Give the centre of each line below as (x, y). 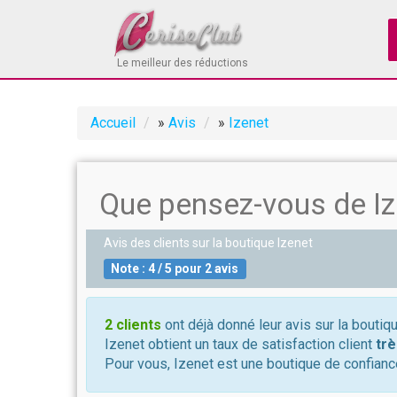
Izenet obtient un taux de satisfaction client (240, 344)
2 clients (133, 325)
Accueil (113, 123)
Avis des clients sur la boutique (191, 243)
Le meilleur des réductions (183, 63)
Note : (130, 269)
